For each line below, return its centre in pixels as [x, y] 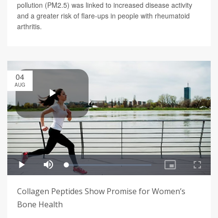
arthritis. [29, 27]
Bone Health [40, 205]
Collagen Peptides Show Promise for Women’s [101, 191]
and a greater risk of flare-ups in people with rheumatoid [103, 16]
